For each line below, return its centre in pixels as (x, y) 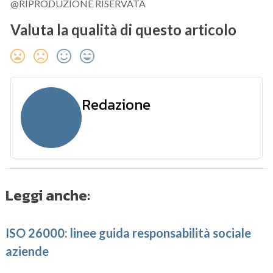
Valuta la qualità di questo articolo (124, 30)
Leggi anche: (48, 196)
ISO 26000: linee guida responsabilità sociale (129, 233)
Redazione (116, 105)
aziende (27, 251)
